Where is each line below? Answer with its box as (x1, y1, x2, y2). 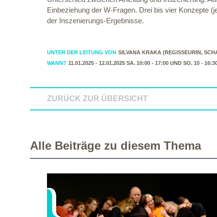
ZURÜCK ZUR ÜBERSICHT (47, 94, 148, 103)
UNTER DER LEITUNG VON (47, 49, 116, 55)
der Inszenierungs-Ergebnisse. (47, 16, 144, 25)
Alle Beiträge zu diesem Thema (30, 139, 201, 152)
